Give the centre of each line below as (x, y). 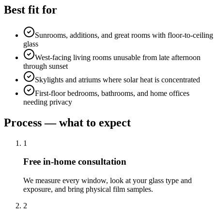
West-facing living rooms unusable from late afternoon (118, 57)
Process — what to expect (67, 122)
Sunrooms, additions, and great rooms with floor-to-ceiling (124, 35)
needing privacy (48, 102)
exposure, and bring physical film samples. (88, 189)
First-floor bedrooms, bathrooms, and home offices (112, 93)
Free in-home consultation (75, 162)
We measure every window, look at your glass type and (108, 180)
